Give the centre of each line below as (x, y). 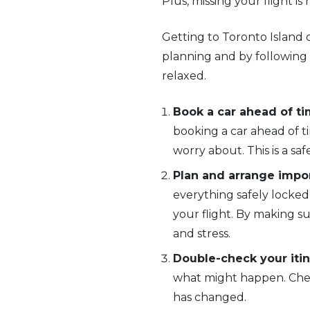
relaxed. (184, 76)
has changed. (210, 297)
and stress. (202, 234)
